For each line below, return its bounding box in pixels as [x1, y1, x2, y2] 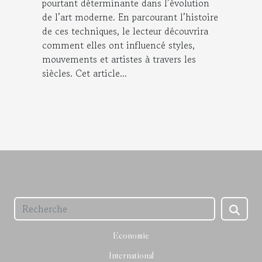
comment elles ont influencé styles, [42, 37, 195, 52]
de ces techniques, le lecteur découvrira [42, 23, 208, 38]
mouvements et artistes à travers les [42, 51, 196, 66]
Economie [113, 229, 149, 242]
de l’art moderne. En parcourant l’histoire [42, 9, 218, 24]
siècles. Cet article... [42, 65, 127, 80]
